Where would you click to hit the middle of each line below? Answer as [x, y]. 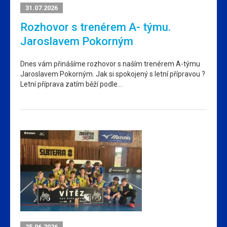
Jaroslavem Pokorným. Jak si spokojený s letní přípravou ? [113, 74]
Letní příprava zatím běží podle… [71, 84]
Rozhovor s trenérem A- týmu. [96, 27]
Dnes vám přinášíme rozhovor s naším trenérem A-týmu [110, 64]
